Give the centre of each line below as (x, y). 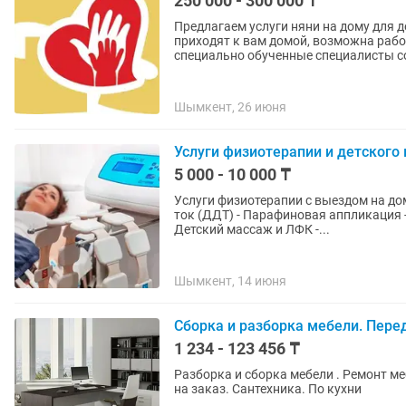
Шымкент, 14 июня (230, 281)
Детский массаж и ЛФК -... (252, 229)
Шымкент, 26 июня (230, 107)
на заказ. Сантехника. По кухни (268, 389)
